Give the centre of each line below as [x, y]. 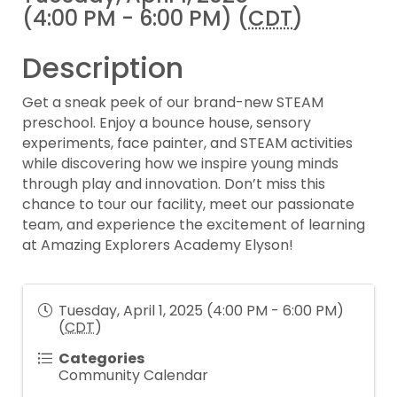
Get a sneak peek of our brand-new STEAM [173, 102]
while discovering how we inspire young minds [180, 163]
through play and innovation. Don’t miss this [174, 184]
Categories [101, 358]
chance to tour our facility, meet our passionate [188, 204]
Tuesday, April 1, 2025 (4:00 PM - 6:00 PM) [201, 311]
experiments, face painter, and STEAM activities [187, 143]
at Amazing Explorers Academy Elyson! [158, 245]
